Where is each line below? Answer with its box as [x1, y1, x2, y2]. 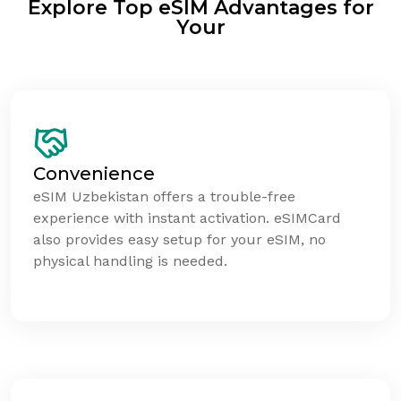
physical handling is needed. [33, 252, 227, 269]
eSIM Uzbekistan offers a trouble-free [33, 187, 295, 205]
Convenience [33, 162, 155, 184]
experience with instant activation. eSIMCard [33, 209, 341, 226]
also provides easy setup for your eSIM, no [33, 230, 326, 248]
